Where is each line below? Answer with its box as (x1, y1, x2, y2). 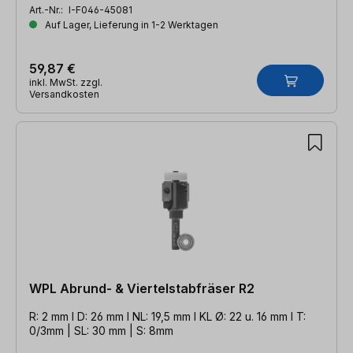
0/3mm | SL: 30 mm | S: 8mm (29, 323, 173, 337)
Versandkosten (29, 87, 99, 100)
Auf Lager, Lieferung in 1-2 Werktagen (43, 18, 218, 31)
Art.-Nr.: (29, 3, 65, 16)
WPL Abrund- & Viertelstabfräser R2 (29, 280, 255, 296)
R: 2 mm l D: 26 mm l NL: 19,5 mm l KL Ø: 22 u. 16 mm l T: (29, 309, 306, 323)
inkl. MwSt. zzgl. (29, 76, 102, 88)
